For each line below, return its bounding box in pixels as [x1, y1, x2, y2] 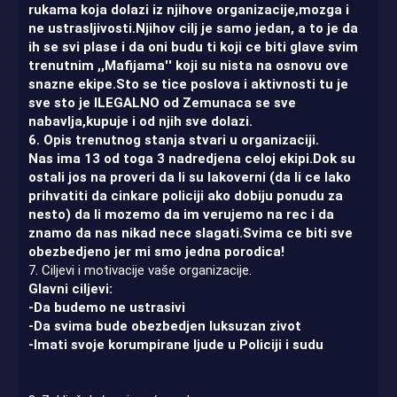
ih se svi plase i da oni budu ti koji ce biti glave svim [28, 38, 359, 55]
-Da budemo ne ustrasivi [28, 299, 186, 315]
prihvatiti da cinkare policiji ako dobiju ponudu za [28, 187, 344, 204]
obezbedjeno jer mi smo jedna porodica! [28, 243, 285, 260]
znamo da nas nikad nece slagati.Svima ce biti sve [28, 224, 354, 241]
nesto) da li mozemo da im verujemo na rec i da [28, 206, 335, 222]
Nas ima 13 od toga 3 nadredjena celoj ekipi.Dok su [28, 150, 356, 167]
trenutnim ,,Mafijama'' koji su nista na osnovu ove [28, 57, 349, 74]
